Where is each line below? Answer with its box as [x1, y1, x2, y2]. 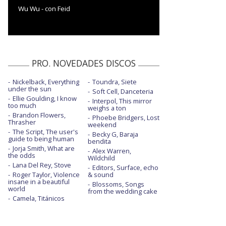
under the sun [8, 84, 51, 93]
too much [8, 100, 36, 110]
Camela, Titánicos [13, 193, 65, 203]
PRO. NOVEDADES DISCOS [32, 56, 136, 69]
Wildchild [87, 153, 115, 162]
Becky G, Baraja [92, 129, 138, 139]
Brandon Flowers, [13, 110, 66, 120]
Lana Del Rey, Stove [13, 160, 71, 169]
